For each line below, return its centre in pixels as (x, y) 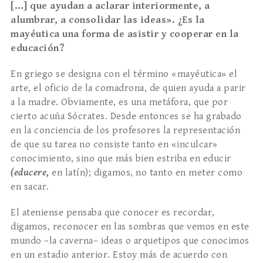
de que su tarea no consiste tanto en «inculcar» (114, 145)
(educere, (31, 173)
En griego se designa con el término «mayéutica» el (124, 74)
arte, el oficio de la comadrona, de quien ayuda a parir (128, 88)
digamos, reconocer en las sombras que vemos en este (130, 227)
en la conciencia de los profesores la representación (125, 131)
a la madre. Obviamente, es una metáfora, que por (119, 102)
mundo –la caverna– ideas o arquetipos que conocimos (130, 241)
